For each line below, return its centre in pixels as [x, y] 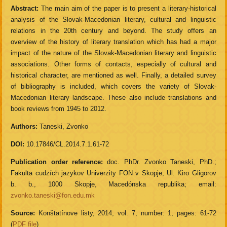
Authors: [24, 127]
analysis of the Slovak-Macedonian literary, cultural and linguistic [113, 20]
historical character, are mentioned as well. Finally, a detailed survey [113, 75]
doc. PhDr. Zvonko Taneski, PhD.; [160, 162]
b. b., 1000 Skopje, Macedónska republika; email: [113, 184]
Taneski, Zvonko [63, 127]
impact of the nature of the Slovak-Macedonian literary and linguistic [113, 53]
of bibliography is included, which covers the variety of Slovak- [113, 87]
